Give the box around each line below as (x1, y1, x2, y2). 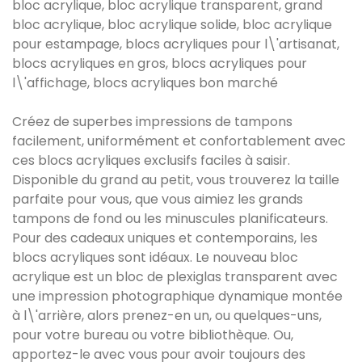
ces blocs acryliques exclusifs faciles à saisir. (12, 151, 290, 170)
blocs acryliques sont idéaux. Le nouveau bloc (12, 248, 298, 267)
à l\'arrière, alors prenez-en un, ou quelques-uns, (12, 306, 322, 326)
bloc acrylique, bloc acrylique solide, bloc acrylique (12, 15, 332, 35)
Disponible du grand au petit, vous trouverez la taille (12, 170, 339, 190)
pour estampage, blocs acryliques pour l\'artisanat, (12, 35, 339, 54)
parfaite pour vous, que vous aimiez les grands (12, 190, 303, 209)
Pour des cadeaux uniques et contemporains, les (12, 229, 318, 248)
